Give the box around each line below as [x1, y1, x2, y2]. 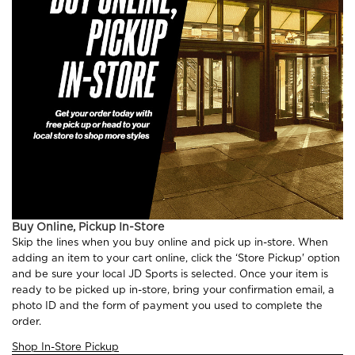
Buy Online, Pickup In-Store [12, 219, 164, 233]
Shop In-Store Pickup [12, 340, 119, 353]
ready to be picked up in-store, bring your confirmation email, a [12, 283, 334, 296]
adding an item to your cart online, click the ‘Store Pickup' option [12, 251, 340, 264]
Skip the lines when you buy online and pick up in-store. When [12, 235, 328, 248]
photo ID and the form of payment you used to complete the [12, 299, 323, 311]
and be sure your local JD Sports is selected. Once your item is [12, 267, 328, 280]
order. [12, 315, 41, 327]
